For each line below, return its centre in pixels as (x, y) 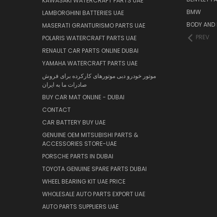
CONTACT (56, 110)
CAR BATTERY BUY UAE (74, 123)
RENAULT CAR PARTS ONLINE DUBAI (90, 51)
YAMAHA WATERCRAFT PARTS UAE (90, 63)
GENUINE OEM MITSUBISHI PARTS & (90, 135)
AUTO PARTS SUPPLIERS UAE (80, 207)
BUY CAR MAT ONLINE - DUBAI (83, 97)
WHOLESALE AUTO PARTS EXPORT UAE (94, 194)
